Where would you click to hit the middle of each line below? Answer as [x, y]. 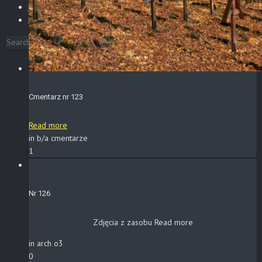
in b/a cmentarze [58, 138]
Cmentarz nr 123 [56, 96]
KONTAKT [45, 20]
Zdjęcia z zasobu [123, 222]
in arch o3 [46, 243]
